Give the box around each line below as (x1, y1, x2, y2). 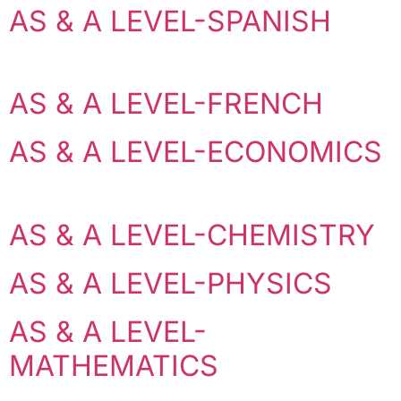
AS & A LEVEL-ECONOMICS (9, 134, 390, 170)
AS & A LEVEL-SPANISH (9, 3, 339, 38)
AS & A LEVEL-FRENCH (9, 86, 323, 122)
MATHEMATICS (9, 347, 226, 383)
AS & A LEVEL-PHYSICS (9, 265, 340, 301)
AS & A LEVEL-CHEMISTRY (9, 217, 383, 252)
